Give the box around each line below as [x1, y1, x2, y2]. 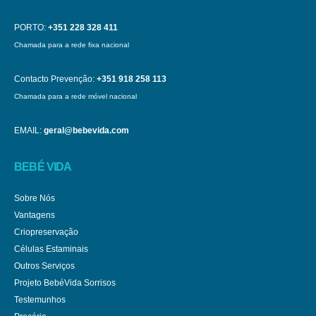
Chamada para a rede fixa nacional [14, 41, 129, 49]
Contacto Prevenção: [14, 74, 95, 84]
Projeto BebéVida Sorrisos [14, 278, 116, 288]
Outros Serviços [14, 261, 75, 271]
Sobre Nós [14, 193, 55, 203]
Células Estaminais [14, 244, 88, 254]
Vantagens [14, 210, 55, 220]
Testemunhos [14, 295, 66, 305]
